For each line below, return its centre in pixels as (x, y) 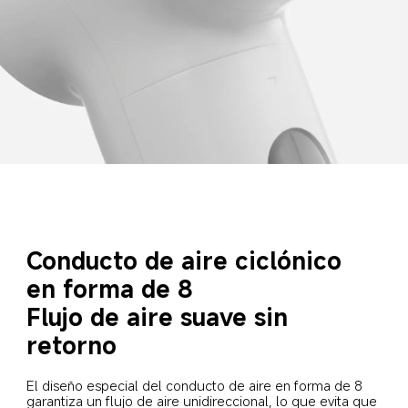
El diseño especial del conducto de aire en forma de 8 (197, 385)
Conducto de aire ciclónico (188, 260)
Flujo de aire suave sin (161, 316)
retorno (72, 344)
